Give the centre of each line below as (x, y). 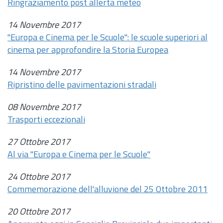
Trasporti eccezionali (46, 120)
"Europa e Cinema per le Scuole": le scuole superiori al (108, 38)
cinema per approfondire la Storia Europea (88, 51)
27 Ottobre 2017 (39, 143)
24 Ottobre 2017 (39, 177)
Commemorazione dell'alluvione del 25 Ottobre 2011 (108, 190)
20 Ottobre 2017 (39, 212)
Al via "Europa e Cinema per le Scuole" (79, 155)
